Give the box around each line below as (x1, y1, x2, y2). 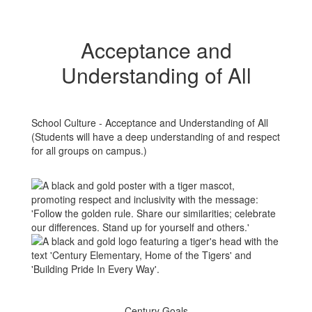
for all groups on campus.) (31, 143, 147, 157)
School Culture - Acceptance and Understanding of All (31, 116, 268, 130)
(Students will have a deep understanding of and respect (31, 130, 280, 143)
